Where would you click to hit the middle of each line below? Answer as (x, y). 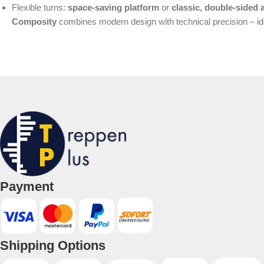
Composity (34, 22)
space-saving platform (113, 8)
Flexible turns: (40, 8)
